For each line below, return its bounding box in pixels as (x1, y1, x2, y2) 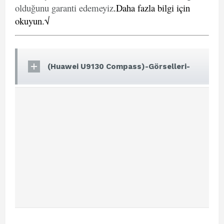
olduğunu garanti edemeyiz (15, 1, 113, 14)
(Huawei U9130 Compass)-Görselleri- (47, 62, 190, 71)
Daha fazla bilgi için (116, 1, 190, 14)
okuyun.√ (15, 14, 49, 27)
